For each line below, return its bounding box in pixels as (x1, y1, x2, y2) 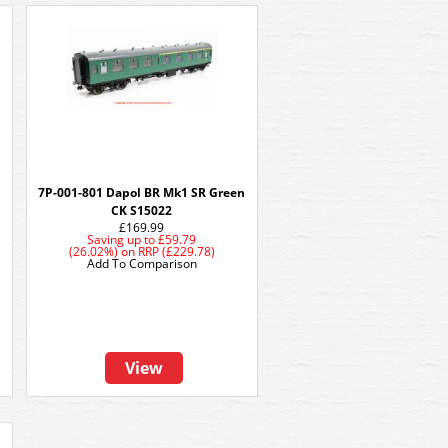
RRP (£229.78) (138, 243, 215, 260)
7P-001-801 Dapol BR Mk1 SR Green (38, 184, 246, 201)
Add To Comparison (87, 255, 197, 272)
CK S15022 (111, 202, 173, 219)
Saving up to (87, 231, 156, 248)
